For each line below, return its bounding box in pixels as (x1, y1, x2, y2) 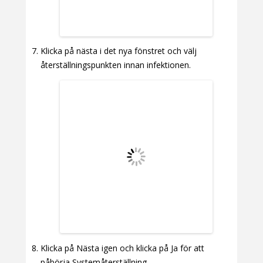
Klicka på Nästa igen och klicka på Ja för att (41, 242, 204, 254)
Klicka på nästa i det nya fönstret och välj (41, 45, 197, 57)
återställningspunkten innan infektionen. (41, 59, 191, 71)
